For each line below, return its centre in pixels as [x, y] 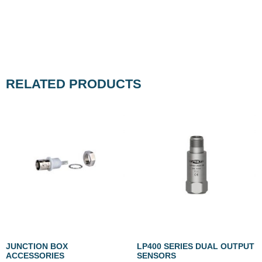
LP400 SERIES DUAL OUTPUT [196, 246]
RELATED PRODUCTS [74, 84]
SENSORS [156, 256]
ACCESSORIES [35, 256]
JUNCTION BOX [37, 246]
